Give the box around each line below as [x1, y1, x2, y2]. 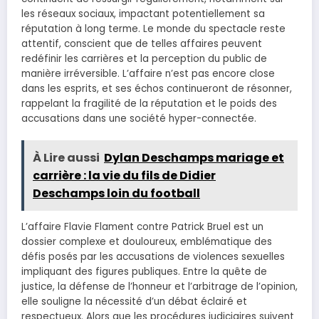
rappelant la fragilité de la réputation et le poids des [21, 97, 277, 111]
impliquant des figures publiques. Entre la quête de [21, 264, 267, 278]
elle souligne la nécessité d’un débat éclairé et [21, 294, 247, 308]
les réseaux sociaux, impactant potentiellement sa [21, 7, 265, 21]
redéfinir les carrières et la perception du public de [21, 52, 267, 66]
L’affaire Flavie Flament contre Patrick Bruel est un [21, 219, 263, 234]
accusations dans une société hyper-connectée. [21, 112, 256, 126]
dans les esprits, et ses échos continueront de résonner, [21, 82, 292, 96]
